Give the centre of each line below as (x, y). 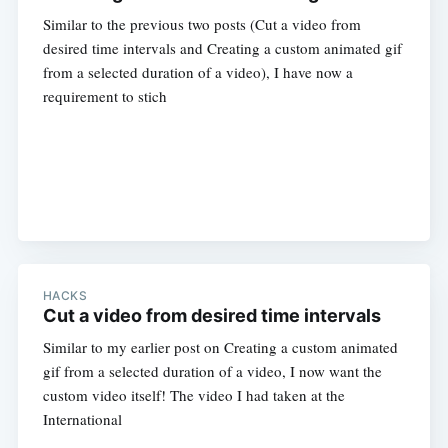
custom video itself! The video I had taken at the (193, 394)
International (82, 418)
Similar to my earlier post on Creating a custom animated (220, 346)
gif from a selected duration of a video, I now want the (212, 370)
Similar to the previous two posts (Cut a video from (201, 24)
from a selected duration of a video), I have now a (197, 72)
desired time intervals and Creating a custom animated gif (222, 48)
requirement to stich (104, 96)
